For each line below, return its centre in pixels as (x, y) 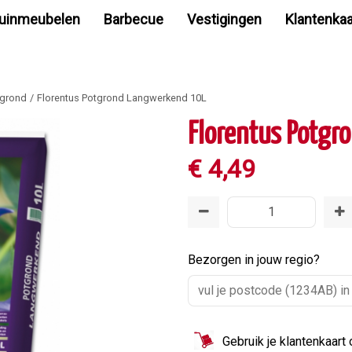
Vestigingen (224, 19)
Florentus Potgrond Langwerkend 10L (122, 98)
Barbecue (134, 19)
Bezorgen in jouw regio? (254, 260)
